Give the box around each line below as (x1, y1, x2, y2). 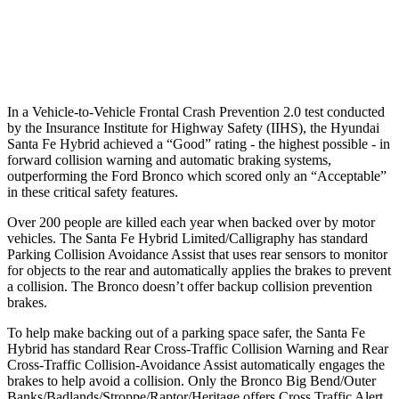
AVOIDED (210, 6, 259, 20)
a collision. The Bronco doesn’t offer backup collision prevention (7, 278, 372, 294)
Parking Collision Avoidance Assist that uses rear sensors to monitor (7, 246, 387, 262)
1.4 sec (218, 47, 251, 61)
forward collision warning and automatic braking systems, (7, 151, 331, 167)
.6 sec (309, 47, 337, 61)
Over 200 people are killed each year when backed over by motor (7, 214, 375, 230)
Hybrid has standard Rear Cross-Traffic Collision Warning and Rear (7, 340, 388, 356)
